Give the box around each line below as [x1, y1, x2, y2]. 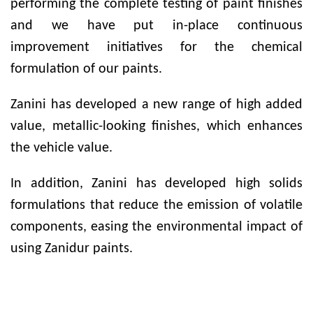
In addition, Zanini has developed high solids [10, 177, 303, 191]
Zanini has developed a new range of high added [10, 98, 303, 112]
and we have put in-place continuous [10, 19, 303, 33]
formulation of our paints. [10, 62, 162, 76]
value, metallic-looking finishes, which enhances [10, 119, 303, 133]
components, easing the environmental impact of [10, 220, 303, 234]
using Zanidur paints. [10, 242, 133, 256]
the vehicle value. [10, 141, 112, 155]
